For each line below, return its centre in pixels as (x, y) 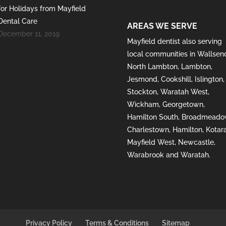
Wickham (143, 104)
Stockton (142, 92)
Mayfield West (151, 142)
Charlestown (148, 129)
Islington (209, 79)
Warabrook (146, 155)
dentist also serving (189, 41)
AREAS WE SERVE (162, 26)
